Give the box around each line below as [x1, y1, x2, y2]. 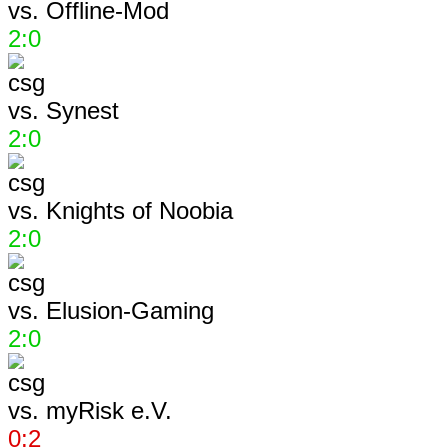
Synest [39, 96, 119, 124]
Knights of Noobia [39, 196, 233, 224]
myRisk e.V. [39, 396, 172, 424]
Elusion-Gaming [39, 296, 214, 324]
